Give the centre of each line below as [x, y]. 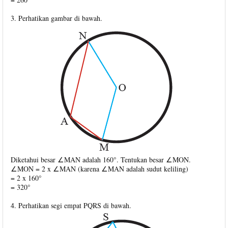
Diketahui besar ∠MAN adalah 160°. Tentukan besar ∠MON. [101, 159]
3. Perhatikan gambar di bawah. [56, 18]
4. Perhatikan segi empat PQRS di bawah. [71, 205]
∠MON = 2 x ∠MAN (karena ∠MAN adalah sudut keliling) [99, 168]
